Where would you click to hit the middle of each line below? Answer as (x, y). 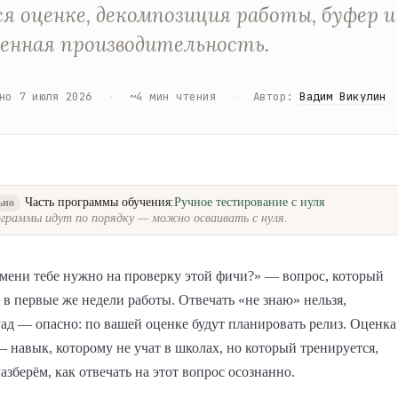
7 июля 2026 (56, 96)
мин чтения (183, 96)
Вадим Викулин (343, 96)
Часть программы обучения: (100, 202)
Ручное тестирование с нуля (250, 202)
